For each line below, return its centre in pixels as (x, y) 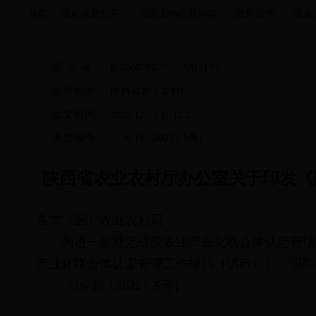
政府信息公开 (90, 14)
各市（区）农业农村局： (106, 220)
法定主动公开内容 (178, 14)
